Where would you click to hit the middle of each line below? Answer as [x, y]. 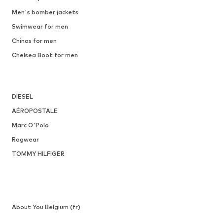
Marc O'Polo [30, 125]
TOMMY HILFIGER [38, 153]
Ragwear [25, 139]
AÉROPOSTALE [35, 110]
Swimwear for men [40, 26]
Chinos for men [34, 40]
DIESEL [22, 96]
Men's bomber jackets [45, 12]
